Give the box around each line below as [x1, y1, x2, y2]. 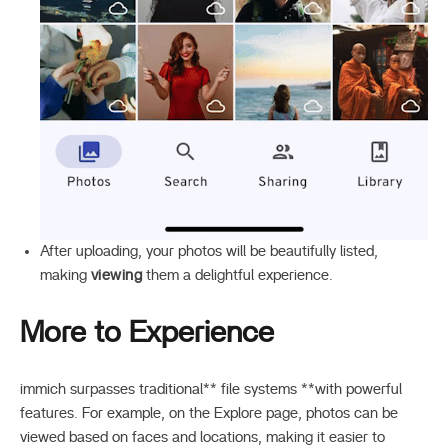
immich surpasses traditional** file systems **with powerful [20, 381, 402, 397]
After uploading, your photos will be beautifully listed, [40, 243, 378, 259]
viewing [91, 267, 143, 283]
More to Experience [20, 317, 274, 348]
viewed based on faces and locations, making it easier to [20, 429, 385, 445]
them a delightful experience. [142, 267, 334, 283]
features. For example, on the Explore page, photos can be [20, 405, 398, 421]
